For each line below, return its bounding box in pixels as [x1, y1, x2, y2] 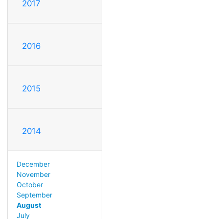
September [16, 191, 52, 199]
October [16, 180, 43, 189]
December [16, 160, 50, 169]
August [16, 201, 41, 210]
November [16, 170, 50, 179]
